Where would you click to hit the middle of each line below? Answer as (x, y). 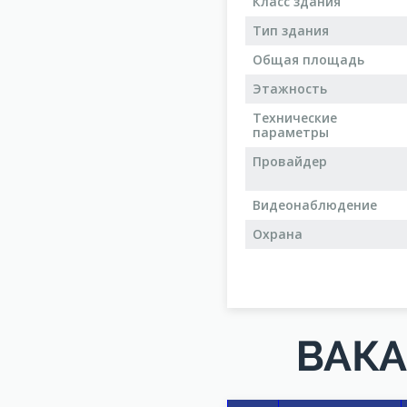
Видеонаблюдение (315, 205)
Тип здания (291, 30)
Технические (295, 118)
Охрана (278, 234)
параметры (291, 132)
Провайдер (290, 161)
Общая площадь (308, 60)
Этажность (290, 89)
